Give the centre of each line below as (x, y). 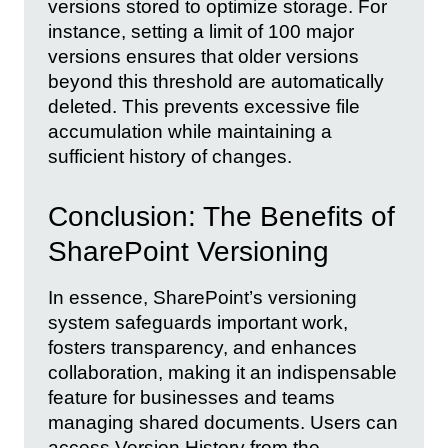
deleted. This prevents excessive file (204, 106)
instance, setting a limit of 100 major (201, 31)
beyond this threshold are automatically (216, 81)
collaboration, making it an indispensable (222, 373)
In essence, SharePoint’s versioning (202, 298)
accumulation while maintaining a (190, 131)
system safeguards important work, (198, 323)
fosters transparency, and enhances (202, 348)
